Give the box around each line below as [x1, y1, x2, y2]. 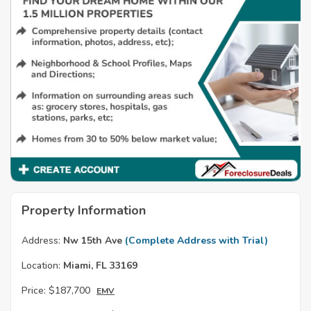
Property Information [22, 202, 146, 219]
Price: [22, 284, 46, 298]
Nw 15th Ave [60, 234, 125, 248]
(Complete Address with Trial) [125, 234, 268, 248]
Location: [22, 259, 60, 273]
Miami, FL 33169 [60, 259, 137, 273]
